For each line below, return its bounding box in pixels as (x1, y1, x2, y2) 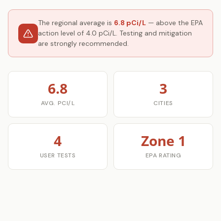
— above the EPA (146, 18, 203, 27)
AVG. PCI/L (40, 99, 75, 107)
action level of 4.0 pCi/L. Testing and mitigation (38, 29, 192, 37)
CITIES (153, 99, 173, 107)
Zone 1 (141, 131, 186, 150)
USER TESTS (39, 151, 76, 159)
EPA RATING (145, 151, 182, 159)
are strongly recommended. (38, 39, 129, 48)
